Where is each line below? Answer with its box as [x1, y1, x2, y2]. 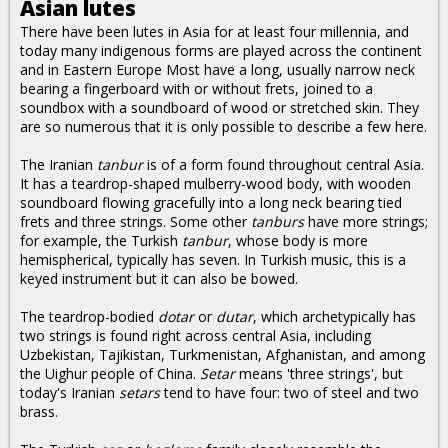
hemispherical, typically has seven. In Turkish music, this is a [20, 250, 406, 269]
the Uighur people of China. [20, 364, 200, 383]
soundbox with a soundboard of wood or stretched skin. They [20, 98, 419, 117]
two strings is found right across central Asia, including [20, 326, 371, 345]
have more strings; [304, 212, 428, 231]
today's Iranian [20, 383, 119, 402]
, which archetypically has [253, 307, 416, 326]
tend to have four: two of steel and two [160, 383, 419, 402]
